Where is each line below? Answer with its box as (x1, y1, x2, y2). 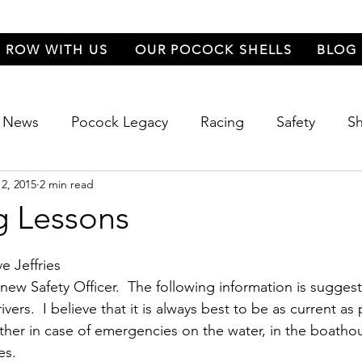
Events (158, 177, 200, 196)
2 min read (40, 176, 94, 192)
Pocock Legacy (71, 112, 168, 131)
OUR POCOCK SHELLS (134, 41, 293, 57)
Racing (200, 112, 244, 131)
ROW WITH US (6, 41, 108, 57)
